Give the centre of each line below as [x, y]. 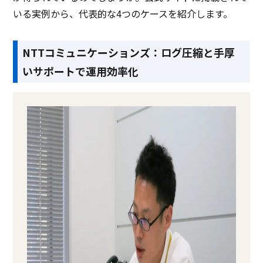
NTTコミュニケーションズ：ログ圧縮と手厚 [129, 53]
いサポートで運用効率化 [81, 71]
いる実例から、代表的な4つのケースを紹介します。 [123, 14]
